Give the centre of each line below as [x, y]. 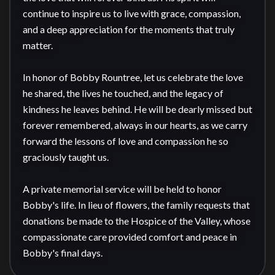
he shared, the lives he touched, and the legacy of [123, 93]
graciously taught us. [66, 157]
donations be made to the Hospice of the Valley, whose [137, 221]
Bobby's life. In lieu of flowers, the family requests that [136, 205]
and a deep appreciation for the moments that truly [129, 29]
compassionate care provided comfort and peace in [130, 237]
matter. [38, 45]
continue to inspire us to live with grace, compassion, [132, 13]
